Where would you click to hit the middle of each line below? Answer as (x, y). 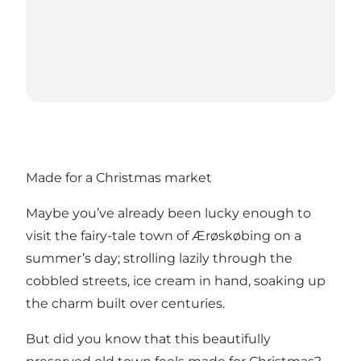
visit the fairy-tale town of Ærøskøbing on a (164, 236)
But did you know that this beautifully (148, 339)
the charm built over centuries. (125, 304)
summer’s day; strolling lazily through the (159, 259)
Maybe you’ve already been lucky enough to (168, 214)
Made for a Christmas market (119, 178)
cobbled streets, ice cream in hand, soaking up (176, 281)
